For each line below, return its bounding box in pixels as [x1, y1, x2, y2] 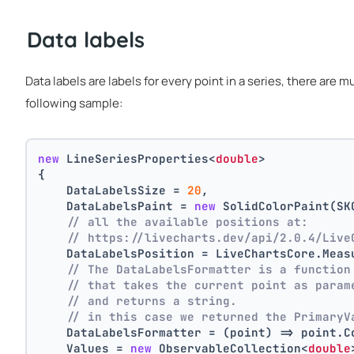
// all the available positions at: [66, 213, 309, 229]
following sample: [25, 94, 122, 111]
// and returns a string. [66, 292, 238, 308]
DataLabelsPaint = [38, 198, 195, 213]
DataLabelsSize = [38, 182, 188, 198]
